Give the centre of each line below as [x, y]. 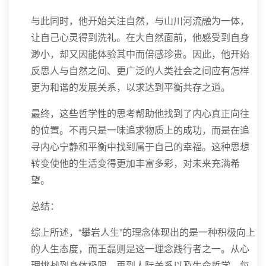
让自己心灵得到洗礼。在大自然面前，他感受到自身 [140, 37]
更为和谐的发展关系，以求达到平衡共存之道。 [131, 87]
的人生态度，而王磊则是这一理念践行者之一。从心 [140, 249]
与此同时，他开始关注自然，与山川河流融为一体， [140, 21]
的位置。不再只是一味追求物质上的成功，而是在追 [140, 130]
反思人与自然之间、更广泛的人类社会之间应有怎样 [140, 71]
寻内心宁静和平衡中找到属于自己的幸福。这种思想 [140, 147]
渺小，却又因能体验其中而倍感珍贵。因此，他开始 [140, 54]
